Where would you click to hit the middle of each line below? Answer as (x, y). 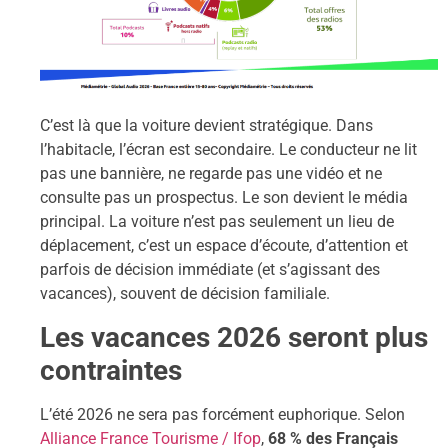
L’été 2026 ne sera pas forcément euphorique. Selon (222, 414)
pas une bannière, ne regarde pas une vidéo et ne (211, 174)
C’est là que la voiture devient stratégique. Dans (206, 126)
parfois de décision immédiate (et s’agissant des (210, 270)
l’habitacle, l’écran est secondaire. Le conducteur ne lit (228, 150)
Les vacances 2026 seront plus (234, 337)
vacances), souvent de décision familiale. (185, 294)
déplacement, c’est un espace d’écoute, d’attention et (224, 246)
